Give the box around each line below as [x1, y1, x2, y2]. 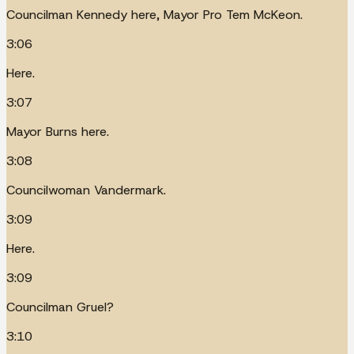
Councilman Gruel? [6, 298, 114, 315]
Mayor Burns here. [6, 122, 109, 140]
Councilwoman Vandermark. [6, 181, 166, 198]
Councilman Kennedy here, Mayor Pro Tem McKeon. [6, 6, 303, 23]
